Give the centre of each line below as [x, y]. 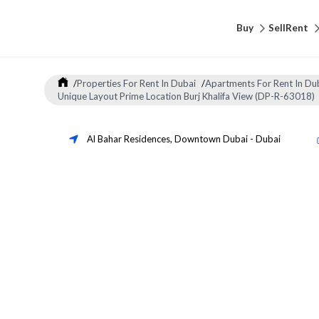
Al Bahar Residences [129, 139]
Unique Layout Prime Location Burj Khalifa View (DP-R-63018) [186, 96]
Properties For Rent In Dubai [137, 84]
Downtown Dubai [211, 139]
